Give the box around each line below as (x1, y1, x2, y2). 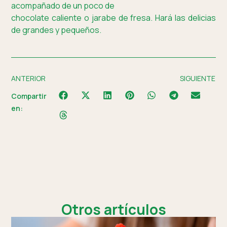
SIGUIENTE (179, 73, 215, 83)
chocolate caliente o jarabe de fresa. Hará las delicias (11, 12, 216, 23)
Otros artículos (61, 200, 166, 219)
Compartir (11, 91, 47, 101)
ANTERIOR (11, 73, 46, 83)
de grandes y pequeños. (11, 24, 102, 35)
